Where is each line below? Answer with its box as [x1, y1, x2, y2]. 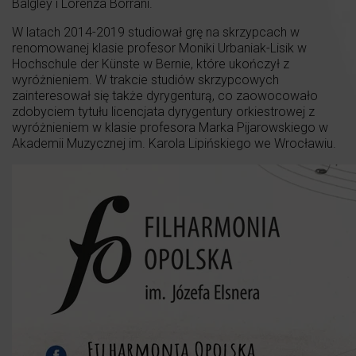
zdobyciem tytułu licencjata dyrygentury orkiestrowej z [12, 103, 315, 119]
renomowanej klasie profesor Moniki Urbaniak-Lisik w [12, 40, 307, 56]
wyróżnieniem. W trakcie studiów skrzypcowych [12, 72, 279, 87]
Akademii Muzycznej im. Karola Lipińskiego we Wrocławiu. [12, 135, 336, 151]
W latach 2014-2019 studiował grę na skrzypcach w [12, 24, 300, 40]
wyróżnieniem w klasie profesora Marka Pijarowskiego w [12, 119, 328, 135]
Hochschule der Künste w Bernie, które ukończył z [12, 56, 289, 72]
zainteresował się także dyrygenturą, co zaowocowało [12, 87, 318, 103]
